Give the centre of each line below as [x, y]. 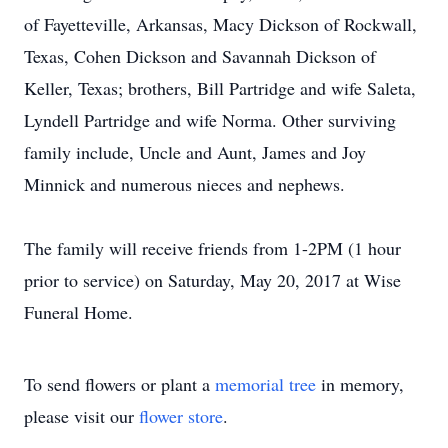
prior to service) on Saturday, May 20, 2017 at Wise [212, 280]
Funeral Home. [78, 312]
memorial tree [265, 384]
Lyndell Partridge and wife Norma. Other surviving [210, 120]
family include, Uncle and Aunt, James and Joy [195, 152]
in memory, [360, 384]
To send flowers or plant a [119, 384]
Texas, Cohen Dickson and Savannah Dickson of [200, 56]
